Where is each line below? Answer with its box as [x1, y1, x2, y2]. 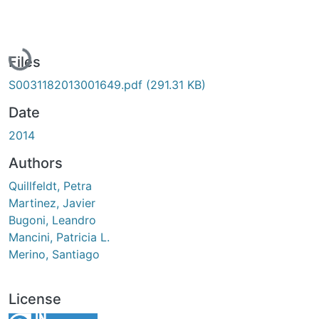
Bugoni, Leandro [9, 212, 96, 227]
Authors [9, 154, 63, 172]
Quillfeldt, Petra [9, 178, 92, 193]
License [9, 290, 61, 308]
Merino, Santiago [9, 246, 100, 261]
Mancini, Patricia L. [9, 229, 110, 244]
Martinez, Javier [9, 195, 95, 210]
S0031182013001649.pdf [9, 77, 146, 92]
